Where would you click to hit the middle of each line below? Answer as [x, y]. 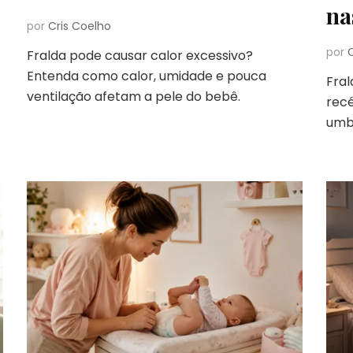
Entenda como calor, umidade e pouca [146, 76]
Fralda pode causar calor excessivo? [139, 55]
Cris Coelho [79, 26]
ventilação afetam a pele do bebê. [133, 96]
